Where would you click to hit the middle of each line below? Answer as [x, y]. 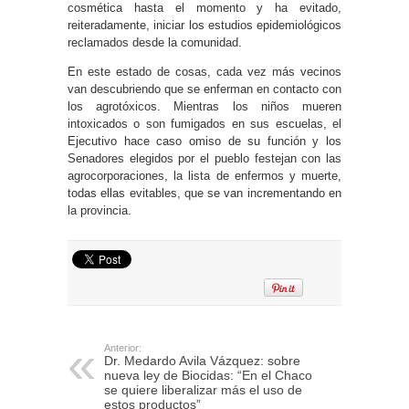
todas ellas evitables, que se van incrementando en [204, 193]
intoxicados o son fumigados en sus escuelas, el [204, 123]
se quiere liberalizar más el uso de [203, 389]
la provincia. [100, 210]
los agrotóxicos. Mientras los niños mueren [204, 106]
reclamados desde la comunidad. [155, 42]
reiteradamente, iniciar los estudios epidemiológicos [204, 25]
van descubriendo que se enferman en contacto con [204, 89]
